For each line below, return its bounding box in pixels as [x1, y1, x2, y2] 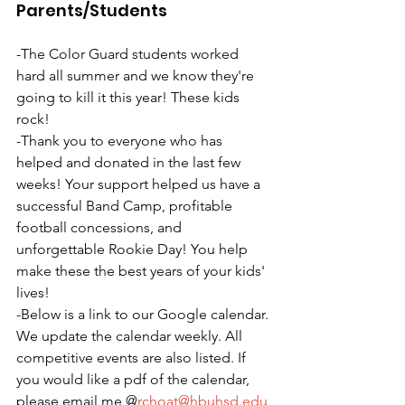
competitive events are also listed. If [16, 349, 250, 366]
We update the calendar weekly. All [16, 327, 246, 344]
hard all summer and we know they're [16, 67, 258, 84]
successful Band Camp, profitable [16, 197, 236, 214]
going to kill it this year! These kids [16, 89, 243, 106]
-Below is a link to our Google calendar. [16, 306, 272, 323]
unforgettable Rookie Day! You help [16, 240, 251, 258]
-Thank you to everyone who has [16, 132, 226, 149]
